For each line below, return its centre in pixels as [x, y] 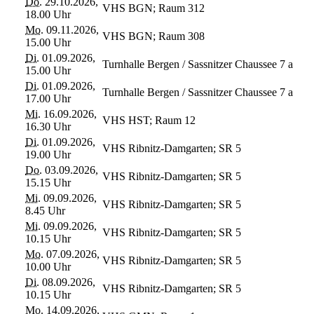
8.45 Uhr [45, 210]
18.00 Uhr [48, 14]
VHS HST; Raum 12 [149, 120]
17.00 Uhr [48, 98]
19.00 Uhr [48, 154]
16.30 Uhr [48, 126]
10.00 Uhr [48, 266]
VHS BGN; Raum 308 [153, 36]
